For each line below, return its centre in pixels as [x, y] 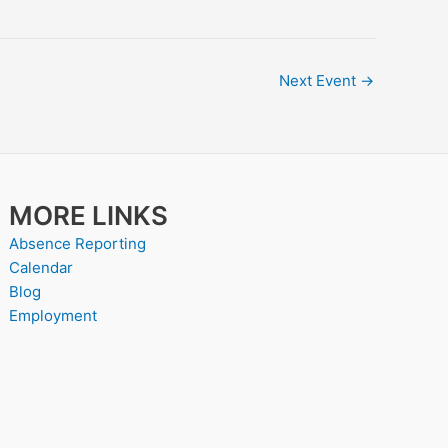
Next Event [319, 80]
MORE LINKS [89, 215]
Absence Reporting [78, 243]
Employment [53, 315]
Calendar [41, 267]
